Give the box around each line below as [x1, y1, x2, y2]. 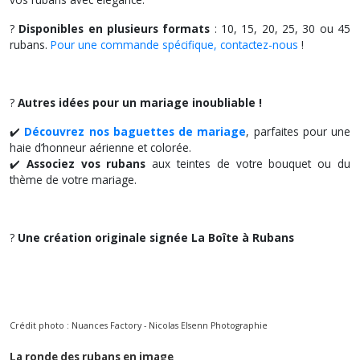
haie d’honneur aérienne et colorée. [10, 139, 191, 155]
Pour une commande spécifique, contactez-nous [51, 36, 298, 52]
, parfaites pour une [246, 123, 350, 139]
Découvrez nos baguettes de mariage [24, 123, 247, 139]
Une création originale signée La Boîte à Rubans [18, 229, 294, 245]
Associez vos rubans [26, 155, 146, 171]
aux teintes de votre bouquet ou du [145, 155, 351, 171]
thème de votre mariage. [10, 171, 137, 187]
